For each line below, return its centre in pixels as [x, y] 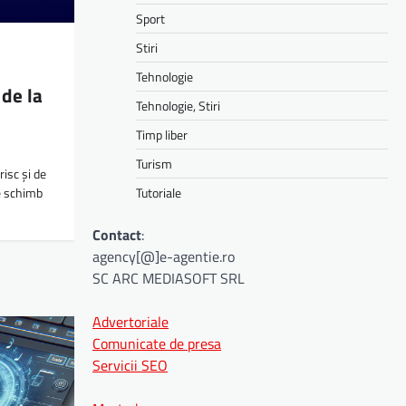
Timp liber [162, 134]
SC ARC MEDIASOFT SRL [169, 278]
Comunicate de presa [157, 343]
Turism [154, 163]
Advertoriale [130, 321]
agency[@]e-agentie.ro [164, 256]
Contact [117, 234]
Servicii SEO [130, 365]
